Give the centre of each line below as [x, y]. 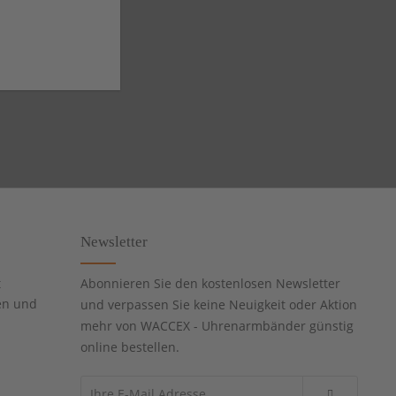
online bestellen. [130, 347]
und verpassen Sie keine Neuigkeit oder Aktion [219, 305]
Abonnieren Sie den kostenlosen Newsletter [210, 284]
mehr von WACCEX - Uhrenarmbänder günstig [217, 326]
